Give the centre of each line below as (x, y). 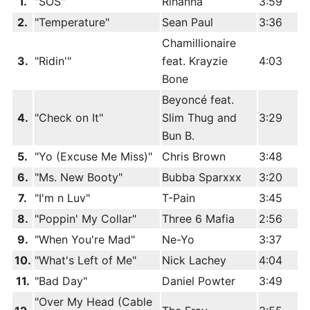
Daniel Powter (199, 281)
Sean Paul (188, 22)
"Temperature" (72, 22)
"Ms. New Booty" (79, 177)
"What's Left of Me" (85, 260)
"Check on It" (69, 118)
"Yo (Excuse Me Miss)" (93, 156)
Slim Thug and (199, 118)
